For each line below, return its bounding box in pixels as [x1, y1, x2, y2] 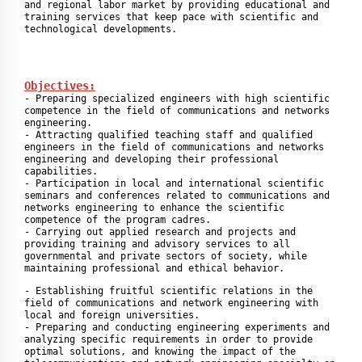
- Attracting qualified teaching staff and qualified [24, 129, 313, 141]
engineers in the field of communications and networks [24, 141, 324, 153]
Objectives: [24, 79, 95, 92]
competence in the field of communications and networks [24, 105, 330, 116]
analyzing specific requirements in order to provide [24, 334, 313, 345]
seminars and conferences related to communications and [24, 190, 330, 201]
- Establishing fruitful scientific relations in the [24, 285, 313, 297]
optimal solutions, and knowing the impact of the [24, 346, 296, 357]
